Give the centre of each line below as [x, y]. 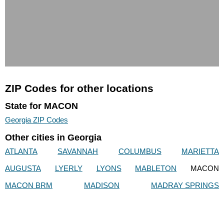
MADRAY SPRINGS [185, 185]
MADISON [102, 185]
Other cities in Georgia [53, 137]
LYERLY [68, 168]
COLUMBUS [140, 151]
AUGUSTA [23, 168]
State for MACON [41, 106]
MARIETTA [200, 151]
